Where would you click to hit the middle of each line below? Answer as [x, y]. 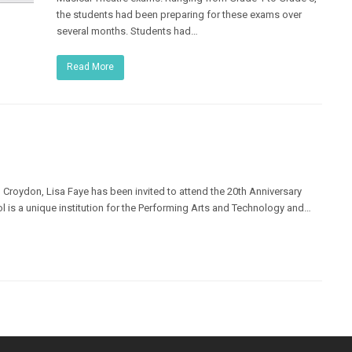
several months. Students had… [128, 31]
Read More [91, 67]
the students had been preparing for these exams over [180, 15]
